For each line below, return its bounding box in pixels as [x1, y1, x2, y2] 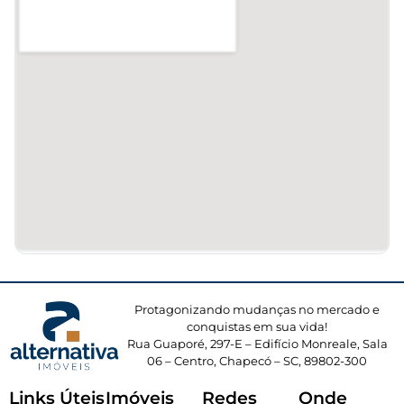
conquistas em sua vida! [187, 319, 328, 335]
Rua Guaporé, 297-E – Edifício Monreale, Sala [126, 336, 388, 352]
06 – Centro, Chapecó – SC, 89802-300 [147, 353, 368, 369]
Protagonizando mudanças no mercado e [134, 302, 381, 317]
